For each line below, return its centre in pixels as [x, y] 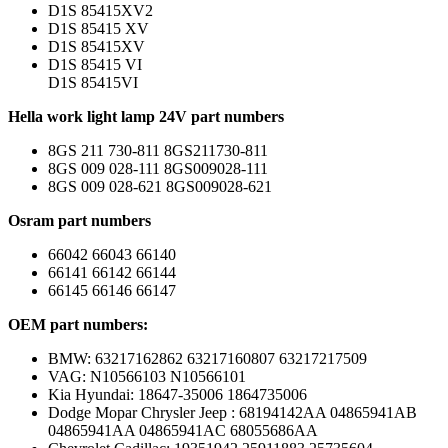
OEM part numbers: [78, 324]
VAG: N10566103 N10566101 [147, 376]
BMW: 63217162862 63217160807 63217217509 [207, 358]
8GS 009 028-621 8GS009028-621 [160, 186]
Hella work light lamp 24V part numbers [146, 116]
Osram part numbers [79, 220]
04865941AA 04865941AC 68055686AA [183, 430]
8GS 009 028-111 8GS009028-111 [158, 168]
